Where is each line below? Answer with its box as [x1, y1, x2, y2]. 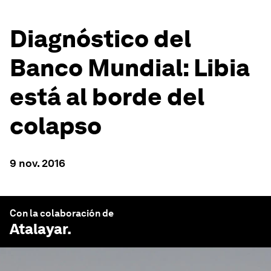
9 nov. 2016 [10, 157, 65, 169]
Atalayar [10, 220, 67, 238]
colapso [10, 111, 102, 140]
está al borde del [10, 82, 204, 111]
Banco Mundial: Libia [10, 53, 250, 82]
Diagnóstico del [10, 24, 191, 53]
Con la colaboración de [10, 207, 114, 219]
